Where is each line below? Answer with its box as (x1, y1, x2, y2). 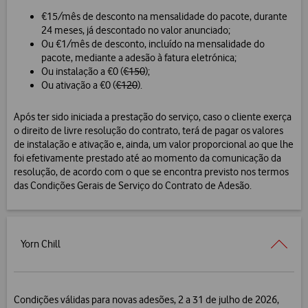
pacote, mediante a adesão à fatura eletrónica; (41, 52, 236, 65)
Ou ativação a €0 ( (41, 79, 115, 92)
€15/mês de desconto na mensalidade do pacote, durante (41, 10, 287, 23)
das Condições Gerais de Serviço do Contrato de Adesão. (14, 179, 252, 192)
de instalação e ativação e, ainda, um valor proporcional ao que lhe (14, 138, 294, 151)
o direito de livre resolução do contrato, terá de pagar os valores (14, 124, 283, 137)
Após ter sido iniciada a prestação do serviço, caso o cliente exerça (14, 111, 291, 124)
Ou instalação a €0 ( (41, 65, 123, 78)
